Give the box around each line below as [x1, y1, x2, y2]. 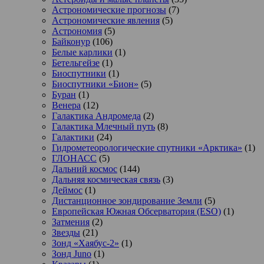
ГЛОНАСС [52, 153, 97, 163]
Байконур [52, 36, 90, 47]
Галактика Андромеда [52, 110, 141, 121]
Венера [52, 100, 81, 110]
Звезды [52, 227, 80, 237]
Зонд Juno [52, 248, 91, 259]
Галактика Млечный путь [52, 121, 155, 131]
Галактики [52, 131, 94, 142]
